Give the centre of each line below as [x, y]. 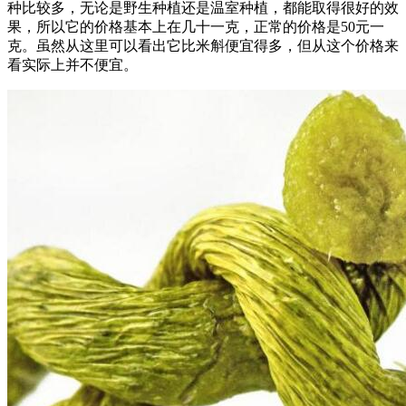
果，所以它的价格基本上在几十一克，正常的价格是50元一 [196, 26]
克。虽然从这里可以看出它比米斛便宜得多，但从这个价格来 [203, 45]
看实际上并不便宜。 [72, 64]
